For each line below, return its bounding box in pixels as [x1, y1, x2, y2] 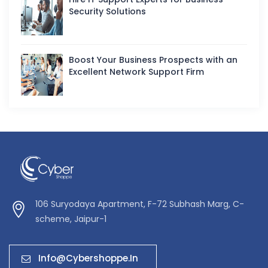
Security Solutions [69, 5, 146, 18]
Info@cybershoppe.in [38, 252, 138, 265]
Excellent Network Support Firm [69, 66, 204, 78]
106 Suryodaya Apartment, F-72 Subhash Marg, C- [35, 198, 244, 211]
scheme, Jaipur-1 [35, 213, 106, 226]
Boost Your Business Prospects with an [69, 54, 237, 66]
